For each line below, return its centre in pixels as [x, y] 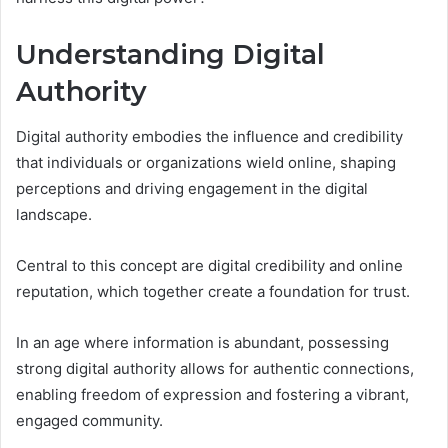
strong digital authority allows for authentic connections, [215, 368]
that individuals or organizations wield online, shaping [206, 162]
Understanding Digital [170, 55]
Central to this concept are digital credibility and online [209, 265]
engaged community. [89, 420]
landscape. [54, 214]
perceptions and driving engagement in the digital [192, 188]
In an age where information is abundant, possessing [202, 342]
